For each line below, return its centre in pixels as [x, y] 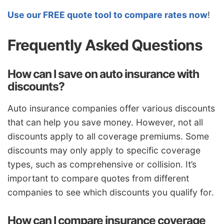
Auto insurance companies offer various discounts [111, 108]
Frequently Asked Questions [105, 45]
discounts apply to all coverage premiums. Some [108, 136]
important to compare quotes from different [98, 178]
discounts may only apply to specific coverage [104, 150]
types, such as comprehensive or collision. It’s [102, 164]
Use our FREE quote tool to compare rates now [107, 14]
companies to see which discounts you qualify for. [111, 192]
